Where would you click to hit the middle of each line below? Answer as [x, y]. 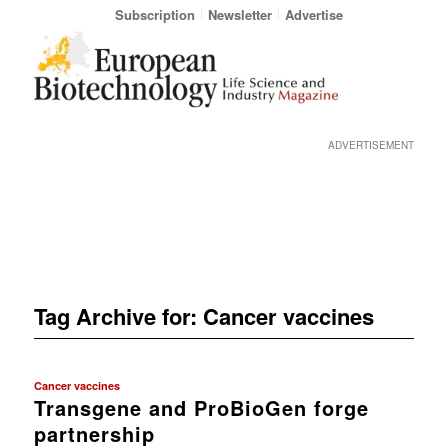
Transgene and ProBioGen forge [201, 407]
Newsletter [239, 14]
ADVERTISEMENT [371, 145]
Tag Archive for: [118, 315]
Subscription [154, 14]
